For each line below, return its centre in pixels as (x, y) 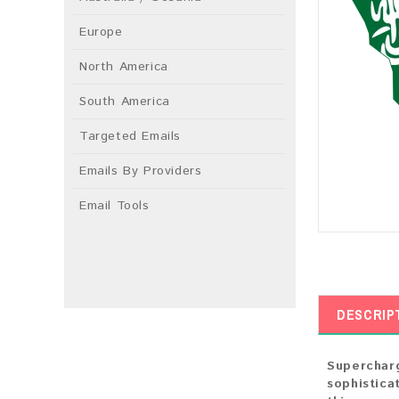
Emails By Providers (141, 171)
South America (125, 102)
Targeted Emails (130, 136)
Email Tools (114, 206)
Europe (101, 32)
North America (124, 67)
